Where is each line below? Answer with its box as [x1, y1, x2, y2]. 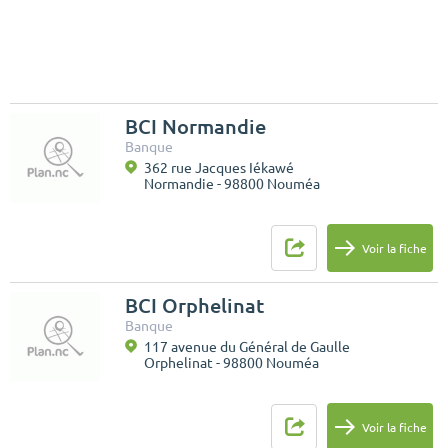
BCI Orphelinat [125, 294, 264, 318]
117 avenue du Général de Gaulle [144, 339, 350, 356]
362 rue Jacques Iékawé [144, 160, 294, 177]
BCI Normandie [125, 115, 266, 139]
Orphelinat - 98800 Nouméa [144, 355, 319, 372]
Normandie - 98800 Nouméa [144, 176, 320, 193]
